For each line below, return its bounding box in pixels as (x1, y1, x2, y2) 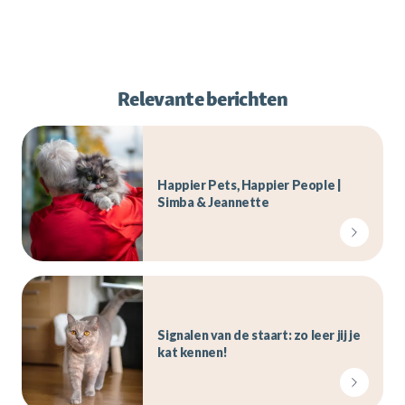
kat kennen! (157, 344, 228, 360)
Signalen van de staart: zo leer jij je (157, 326, 361, 343)
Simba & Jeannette (157, 193, 269, 210)
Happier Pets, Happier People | (157, 176, 342, 193)
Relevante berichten (118, 85, 287, 112)
